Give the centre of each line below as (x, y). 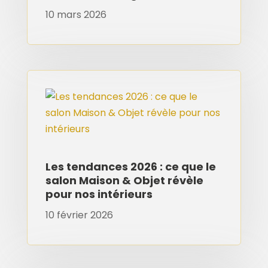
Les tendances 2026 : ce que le (130, 166)
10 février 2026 (79, 215)
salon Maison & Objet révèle (124, 180)
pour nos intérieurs (99, 194)
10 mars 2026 (76, 14)
